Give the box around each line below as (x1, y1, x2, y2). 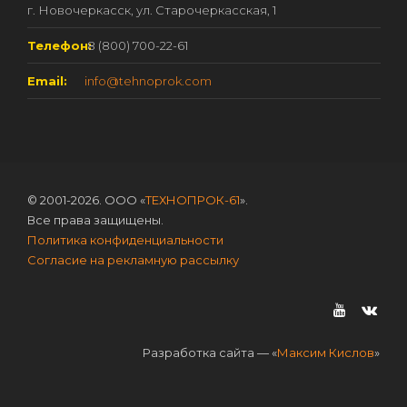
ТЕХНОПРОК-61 (145, 192, 240, 207)
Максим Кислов (277, 344, 374, 360)
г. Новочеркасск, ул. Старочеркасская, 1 (27, 2, 276, 17)
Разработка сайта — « (143, 344, 277, 360)
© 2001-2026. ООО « (27, 192, 145, 207)
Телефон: (27, 37, 92, 53)
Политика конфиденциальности (27, 232, 223, 247)
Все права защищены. (27, 212, 164, 227)
